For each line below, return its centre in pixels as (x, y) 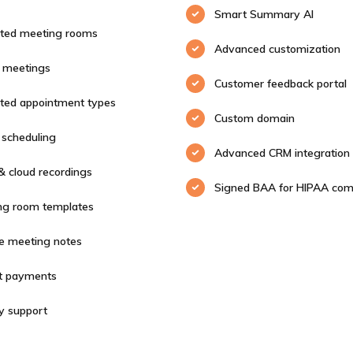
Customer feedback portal (281, 84)
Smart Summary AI (264, 14)
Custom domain (255, 118)
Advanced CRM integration (282, 153)
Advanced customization (277, 49)
